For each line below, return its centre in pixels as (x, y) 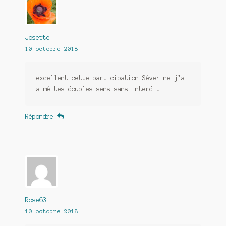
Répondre (39, 116)
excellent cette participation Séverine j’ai (112, 78)
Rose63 (36, 200)
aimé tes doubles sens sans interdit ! (101, 89)
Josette (37, 38)
